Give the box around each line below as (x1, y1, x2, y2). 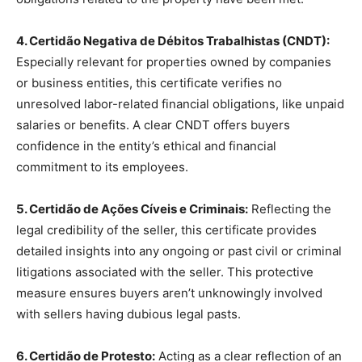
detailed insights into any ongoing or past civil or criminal (16, 243, 342, 259)
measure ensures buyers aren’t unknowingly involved (16, 285, 322, 301)
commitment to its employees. (16, 159, 188, 175)
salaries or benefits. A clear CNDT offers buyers (16, 117, 290, 133)
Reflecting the (248, 201, 331, 217)
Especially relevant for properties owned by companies (16, 54, 331, 70)
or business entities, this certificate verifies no (16, 75, 282, 91)
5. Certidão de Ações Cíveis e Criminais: (16, 201, 248, 217)
